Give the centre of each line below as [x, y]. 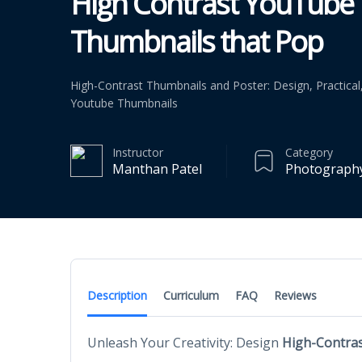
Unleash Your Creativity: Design [185, 342]
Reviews [295, 295]
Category [309, 152]
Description [117, 295]
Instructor [138, 152]
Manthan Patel [157, 168]
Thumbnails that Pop [196, 41]
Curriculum [191, 295]
